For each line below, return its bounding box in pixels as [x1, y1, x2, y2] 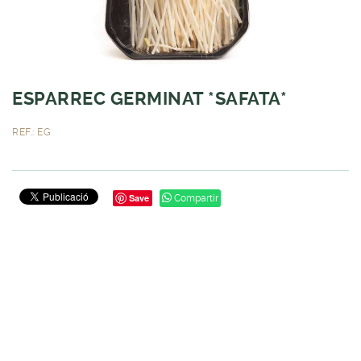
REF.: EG [12, 126, 51, 138]
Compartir [172, 192, 218, 204]
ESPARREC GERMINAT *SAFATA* [12, 88, 287, 109]
